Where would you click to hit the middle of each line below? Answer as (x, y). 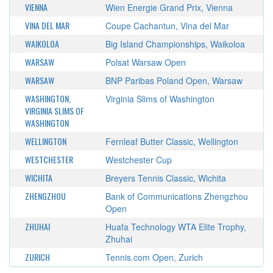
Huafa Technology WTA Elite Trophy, (175, 227)
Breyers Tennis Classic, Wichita (165, 178)
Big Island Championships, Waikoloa (175, 44)
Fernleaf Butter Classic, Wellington (172, 141)
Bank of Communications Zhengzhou (176, 196)
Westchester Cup (138, 160)
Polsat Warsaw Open (145, 62)
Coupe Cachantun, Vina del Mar (167, 26)
